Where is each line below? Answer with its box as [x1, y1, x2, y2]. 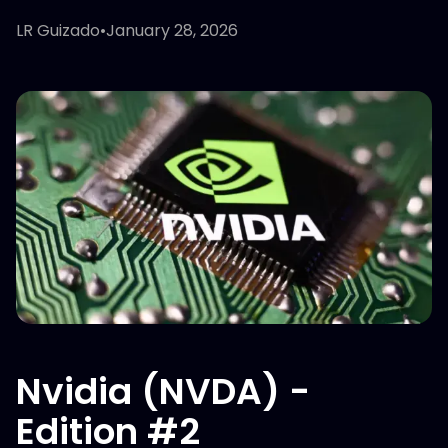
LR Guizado [16, 19, 100, 42]
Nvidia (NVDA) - [16, 366, 310, 418]
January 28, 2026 [106, 19, 238, 42]
